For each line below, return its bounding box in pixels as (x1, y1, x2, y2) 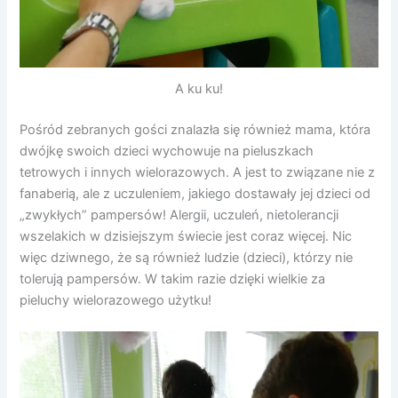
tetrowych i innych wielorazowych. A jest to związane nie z (20, 164, 376, 181)
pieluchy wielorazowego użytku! (20, 292, 212, 309)
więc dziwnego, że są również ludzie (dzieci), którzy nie (20, 250, 354, 267)
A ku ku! (175, 81, 223, 98)
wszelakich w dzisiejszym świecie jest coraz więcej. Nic (20, 228, 353, 245)
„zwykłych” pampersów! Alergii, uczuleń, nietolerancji (20, 207, 339, 224)
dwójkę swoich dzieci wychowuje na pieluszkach (20, 143, 314, 160)
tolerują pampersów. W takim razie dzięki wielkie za (20, 271, 326, 288)
